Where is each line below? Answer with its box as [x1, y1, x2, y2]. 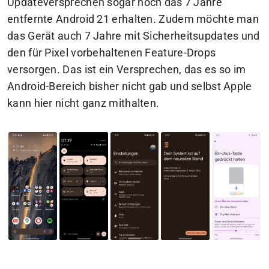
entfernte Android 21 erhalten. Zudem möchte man [7, 13, 259, 26]
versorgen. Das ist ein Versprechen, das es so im [7, 64, 246, 76]
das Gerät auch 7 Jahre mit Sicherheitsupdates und [7, 30, 260, 43]
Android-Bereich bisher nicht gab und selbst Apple [7, 80, 252, 93]
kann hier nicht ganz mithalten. [7, 97, 160, 110]
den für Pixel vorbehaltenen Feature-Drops [7, 47, 216, 59]
